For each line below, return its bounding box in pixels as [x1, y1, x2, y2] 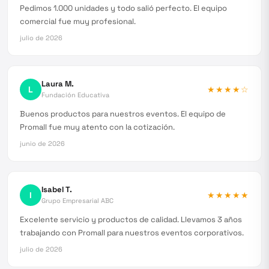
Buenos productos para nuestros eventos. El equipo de [20, 109, 226, 119]
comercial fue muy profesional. [20, 16, 136, 26]
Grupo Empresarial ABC [41, 196, 113, 205]
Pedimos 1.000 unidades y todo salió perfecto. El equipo [20, 3, 227, 13]
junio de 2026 [20, 139, 65, 148]
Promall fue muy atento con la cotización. [20, 122, 175, 132]
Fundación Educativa [41, 91, 109, 99]
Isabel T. [41, 184, 72, 195]
